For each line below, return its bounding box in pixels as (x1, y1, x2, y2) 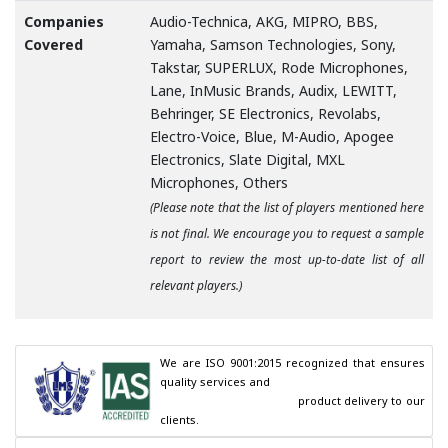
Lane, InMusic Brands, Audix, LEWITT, (150, 81, 397, 101)
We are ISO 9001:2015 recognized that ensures (160, 355, 425, 371)
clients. (160, 412, 200, 428)
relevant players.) (150, 277, 242, 295)
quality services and (160, 374, 271, 390)
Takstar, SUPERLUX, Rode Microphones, (150, 58, 408, 78)
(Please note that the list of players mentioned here (150, 199, 424, 217)
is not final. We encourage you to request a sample (150, 225, 424, 243)
